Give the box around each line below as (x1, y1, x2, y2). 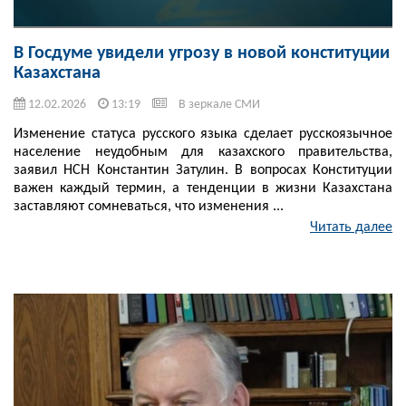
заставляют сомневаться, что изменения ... (14, 199, 284, 215)
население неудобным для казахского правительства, (14, 145, 392, 160)
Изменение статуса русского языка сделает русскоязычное (14, 127, 392, 142)
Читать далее (310, 220, 392, 236)
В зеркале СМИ (179, 98, 260, 112)
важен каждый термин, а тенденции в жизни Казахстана (14, 181, 392, 197)
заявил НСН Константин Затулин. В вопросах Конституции (14, 163, 392, 179)
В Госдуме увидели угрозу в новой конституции (14, 44, 390, 63)
